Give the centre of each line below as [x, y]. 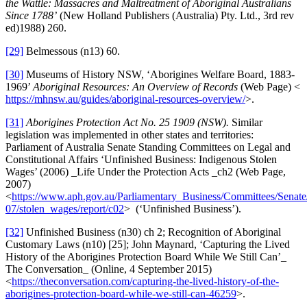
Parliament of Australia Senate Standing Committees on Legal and [148, 147]
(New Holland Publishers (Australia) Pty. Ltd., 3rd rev [175, 15]
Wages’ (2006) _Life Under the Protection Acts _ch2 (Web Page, [146, 171]
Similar [246, 122]
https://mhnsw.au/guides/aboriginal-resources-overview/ [125, 99]
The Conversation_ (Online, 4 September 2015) [109, 269]
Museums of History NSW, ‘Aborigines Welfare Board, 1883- [159, 74]
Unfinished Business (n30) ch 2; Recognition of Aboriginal [152, 232]
